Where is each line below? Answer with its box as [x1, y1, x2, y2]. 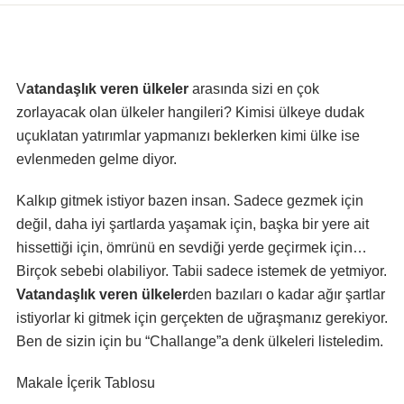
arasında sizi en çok [188, 81, 319, 96]
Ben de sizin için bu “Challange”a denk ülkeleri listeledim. [16, 334, 383, 349]
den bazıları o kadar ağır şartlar [188, 287, 385, 302]
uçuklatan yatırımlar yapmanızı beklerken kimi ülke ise [16, 128, 360, 143]
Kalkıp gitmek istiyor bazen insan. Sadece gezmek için [16, 193, 363, 208]
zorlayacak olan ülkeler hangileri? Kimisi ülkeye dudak [16, 105, 364, 120]
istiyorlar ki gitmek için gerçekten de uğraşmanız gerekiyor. [16, 310, 388, 326]
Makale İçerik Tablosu [16, 375, 155, 390]
